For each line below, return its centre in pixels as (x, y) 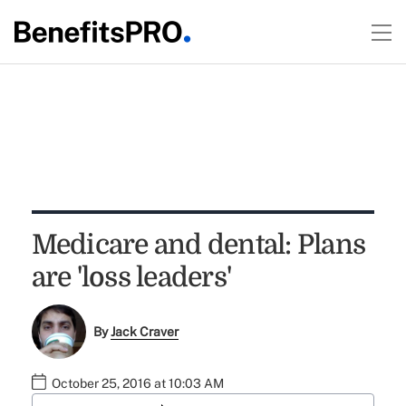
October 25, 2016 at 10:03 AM (137, 384)
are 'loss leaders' (131, 277)
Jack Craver (145, 332)
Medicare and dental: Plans (198, 245)
